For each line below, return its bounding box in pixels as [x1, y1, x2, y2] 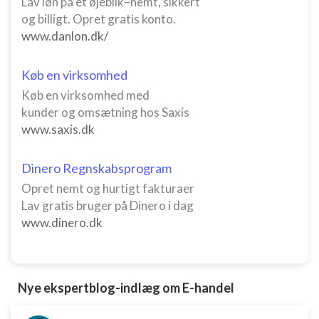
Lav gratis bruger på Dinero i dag [21, 198, 194, 213]
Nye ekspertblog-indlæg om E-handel [18, 280, 234, 296]
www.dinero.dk [21, 215, 103, 230]
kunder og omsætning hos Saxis [21, 105, 189, 120]
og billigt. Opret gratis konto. [21, 11, 176, 26]
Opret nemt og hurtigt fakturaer [21, 181, 194, 196]
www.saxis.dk [21, 122, 95, 137]
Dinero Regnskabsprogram [21, 160, 172, 176]
